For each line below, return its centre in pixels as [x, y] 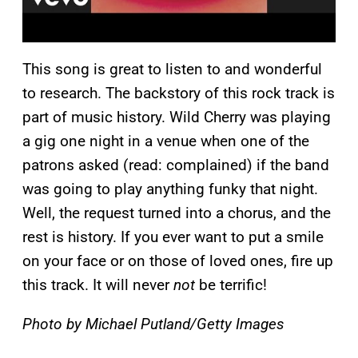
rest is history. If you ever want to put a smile [173, 237]
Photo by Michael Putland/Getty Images [153, 324]
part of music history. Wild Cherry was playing [177, 117]
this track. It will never [98, 285]
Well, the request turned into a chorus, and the [177, 213]
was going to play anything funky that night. [170, 189]
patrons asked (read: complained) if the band [176, 165]
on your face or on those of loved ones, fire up [178, 261]
